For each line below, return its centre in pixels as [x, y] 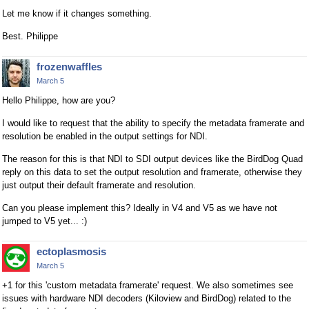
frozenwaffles [69, 67]
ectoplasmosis [71, 251]
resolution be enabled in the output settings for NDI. [105, 136]
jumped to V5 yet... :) [44, 221]
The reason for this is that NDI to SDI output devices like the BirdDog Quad [152, 159]
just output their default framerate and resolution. [99, 185]
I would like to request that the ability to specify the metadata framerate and [153, 123]
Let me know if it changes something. [77, 14]
